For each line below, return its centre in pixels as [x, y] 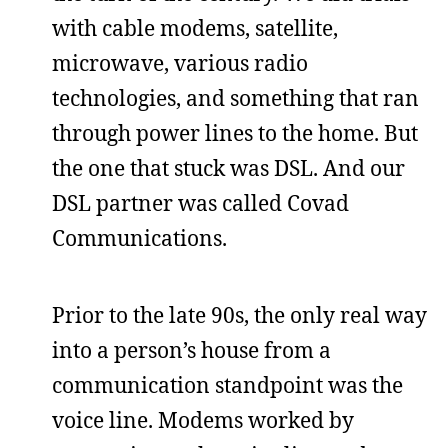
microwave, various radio [180, 63]
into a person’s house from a [191, 350]
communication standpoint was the [227, 385]
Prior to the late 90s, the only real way [239, 315]
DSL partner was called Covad [200, 203]
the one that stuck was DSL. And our [228, 168]
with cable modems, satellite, [195, 28]
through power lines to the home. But [235, 133]
